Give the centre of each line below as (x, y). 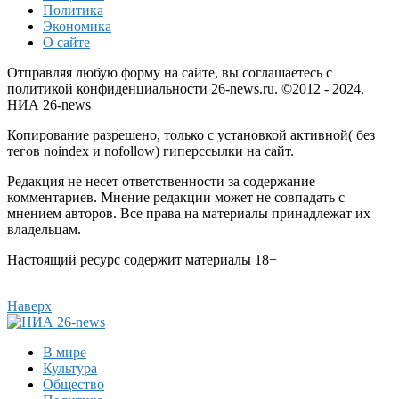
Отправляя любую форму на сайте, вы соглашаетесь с (170, 72)
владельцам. (44, 229)
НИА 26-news (49, 104)
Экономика (77, 26)
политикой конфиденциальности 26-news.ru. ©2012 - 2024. (186, 88)
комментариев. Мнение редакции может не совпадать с (176, 197)
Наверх (29, 305)
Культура (70, 368)
